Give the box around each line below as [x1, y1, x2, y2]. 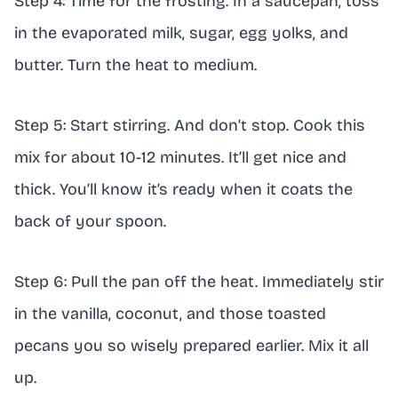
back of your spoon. [14, 211, 166, 231]
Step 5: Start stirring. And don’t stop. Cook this [14, 115, 365, 135]
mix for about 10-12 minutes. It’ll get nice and [14, 147, 346, 167]
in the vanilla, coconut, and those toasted [14, 303, 326, 323]
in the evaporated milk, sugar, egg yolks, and [14, 22, 348, 43]
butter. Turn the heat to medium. [14, 54, 257, 75]
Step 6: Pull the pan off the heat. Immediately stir [14, 271, 384, 291]
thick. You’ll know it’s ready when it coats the [14, 179, 353, 199]
